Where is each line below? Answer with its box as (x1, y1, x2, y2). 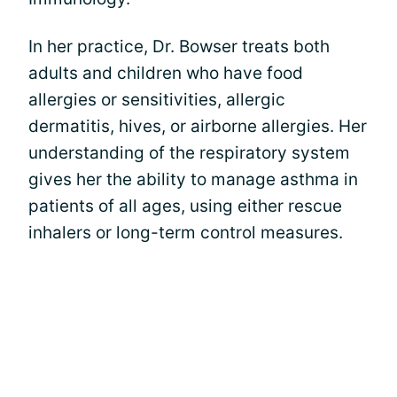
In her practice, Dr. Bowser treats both (28, 35, 330, 57)
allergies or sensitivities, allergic (28, 89, 285, 110)
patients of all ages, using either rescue (28, 195, 342, 216)
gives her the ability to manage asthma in (28, 168, 358, 190)
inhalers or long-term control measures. (28, 222, 343, 243)
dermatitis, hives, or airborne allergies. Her (28, 115, 367, 136)
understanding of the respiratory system (28, 142, 350, 163)
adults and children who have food (28, 62, 303, 83)
